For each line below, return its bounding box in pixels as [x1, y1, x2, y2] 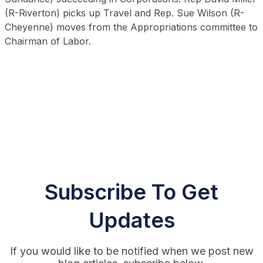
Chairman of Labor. [5, 35, 91, 47]
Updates [88, 207, 175, 233]
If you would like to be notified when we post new [9, 245, 254, 257]
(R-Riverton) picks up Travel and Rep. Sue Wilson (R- [5, 7, 244, 19]
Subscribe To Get [45, 179, 218, 205]
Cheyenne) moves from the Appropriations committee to [5, 21, 258, 33]
